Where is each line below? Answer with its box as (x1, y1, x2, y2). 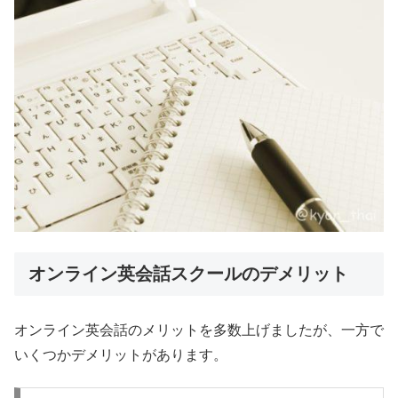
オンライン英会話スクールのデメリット (28, 263, 348, 283)
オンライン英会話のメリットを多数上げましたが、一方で (14, 322, 384, 338)
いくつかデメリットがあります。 (14, 346, 227, 362)
